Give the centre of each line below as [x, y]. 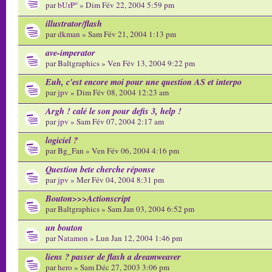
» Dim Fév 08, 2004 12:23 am [119, 92]
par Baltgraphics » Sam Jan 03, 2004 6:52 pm [120, 209]
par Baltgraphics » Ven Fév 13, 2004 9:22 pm [120, 63]
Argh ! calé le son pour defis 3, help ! [114, 111]
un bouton [64, 227]
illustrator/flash [74, 23]
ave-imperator [70, 53]
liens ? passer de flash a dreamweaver [113, 257]
